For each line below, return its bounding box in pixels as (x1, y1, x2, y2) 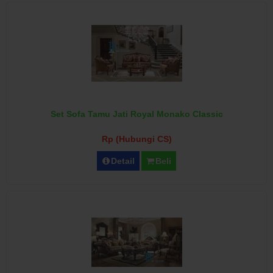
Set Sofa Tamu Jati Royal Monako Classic (50, 108, 223, 119)
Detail (111, 155, 135, 166)
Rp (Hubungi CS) (101, 133, 172, 144)
